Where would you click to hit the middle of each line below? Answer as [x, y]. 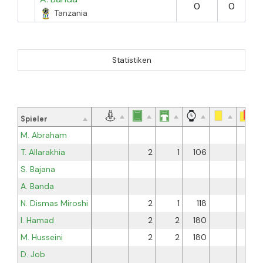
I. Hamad [37, 220]
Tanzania [71, 13]
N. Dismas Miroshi [54, 203]
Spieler [34, 119]
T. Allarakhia [43, 152]
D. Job [33, 254]
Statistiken [131, 60]
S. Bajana [38, 169]
